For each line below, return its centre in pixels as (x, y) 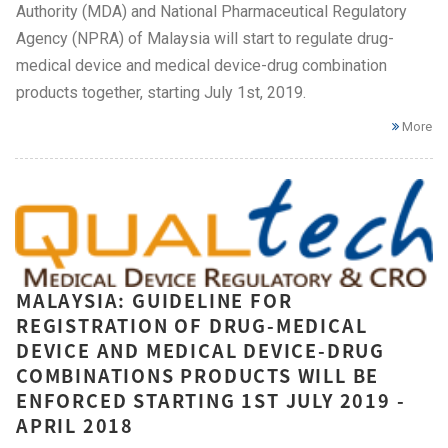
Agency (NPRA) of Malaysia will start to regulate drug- (205, 38)
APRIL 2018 (75, 426)
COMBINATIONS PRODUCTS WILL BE (198, 376)
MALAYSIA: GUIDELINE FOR (154, 301)
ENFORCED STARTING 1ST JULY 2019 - (211, 401)
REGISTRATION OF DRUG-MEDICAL (192, 326)
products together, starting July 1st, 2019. (161, 92)
